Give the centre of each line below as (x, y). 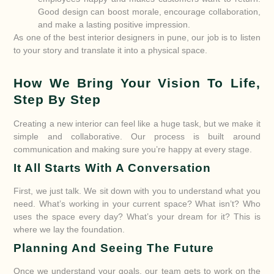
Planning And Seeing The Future (114, 248)
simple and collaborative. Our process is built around (137, 136)
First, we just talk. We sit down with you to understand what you (137, 191)
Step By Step (57, 99)
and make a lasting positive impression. (114, 24)
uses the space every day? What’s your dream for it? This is (137, 216)
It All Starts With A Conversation (113, 168)
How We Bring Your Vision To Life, (137, 83)
